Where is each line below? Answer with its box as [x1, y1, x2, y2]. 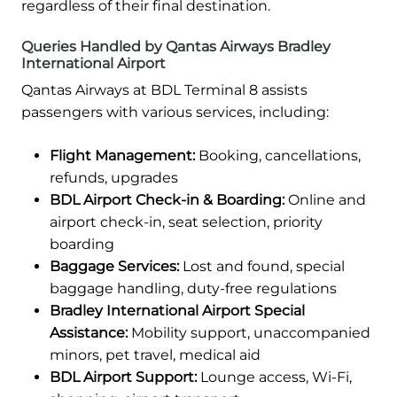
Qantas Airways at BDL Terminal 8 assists [21, 82, 307, 99]
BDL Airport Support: [50, 369, 197, 386]
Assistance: [50, 324, 128, 342]
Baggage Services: [50, 258, 179, 276]
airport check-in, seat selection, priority [50, 214, 323, 231]
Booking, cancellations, [195, 147, 361, 165]
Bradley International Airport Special [50, 302, 305, 320]
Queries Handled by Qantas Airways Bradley [21, 38, 331, 56]
